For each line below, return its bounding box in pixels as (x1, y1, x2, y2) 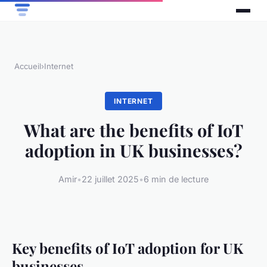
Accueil (14, 61, 41, 72)
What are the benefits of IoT (24, 119, 243, 142)
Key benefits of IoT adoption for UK (12, 238, 243, 257)
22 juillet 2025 (82, 173, 139, 184)
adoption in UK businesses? (24, 139, 243, 162)
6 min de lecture (144, 173, 209, 184)
